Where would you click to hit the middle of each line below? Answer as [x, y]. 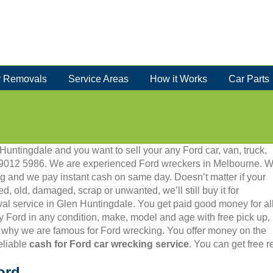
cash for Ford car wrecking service [109, 244]
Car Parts [249, 79]
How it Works [178, 79]
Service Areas [98, 79]
